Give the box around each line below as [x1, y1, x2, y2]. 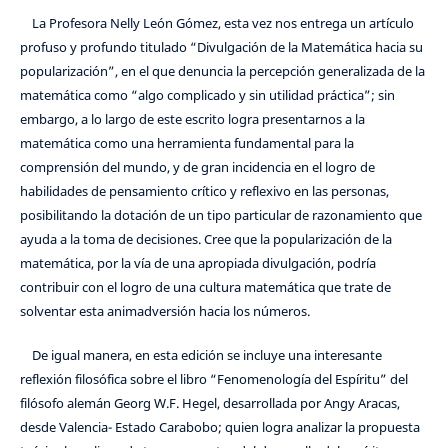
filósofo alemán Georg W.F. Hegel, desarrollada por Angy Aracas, [19, 394, 400, 412]
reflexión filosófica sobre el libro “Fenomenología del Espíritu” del [19, 370, 408, 388]
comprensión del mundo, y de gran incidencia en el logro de [19, 157, 375, 176]
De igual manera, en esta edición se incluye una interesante [19, 346, 382, 364]
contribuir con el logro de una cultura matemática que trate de [19, 277, 391, 296]
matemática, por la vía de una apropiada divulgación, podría [19, 253, 376, 272]
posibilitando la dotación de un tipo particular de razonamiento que [19, 205, 422, 224]
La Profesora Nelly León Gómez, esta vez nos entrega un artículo [19, 13, 414, 32]
